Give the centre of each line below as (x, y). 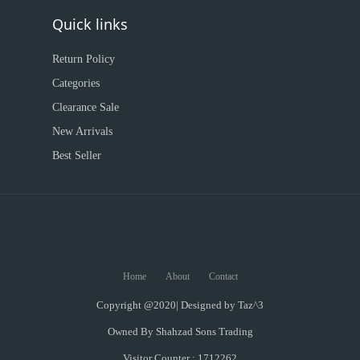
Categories (76, 83)
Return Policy (84, 59)
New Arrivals (82, 131)
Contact (223, 276)
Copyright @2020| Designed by (167, 305)
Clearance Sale (86, 107)
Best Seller (77, 155)
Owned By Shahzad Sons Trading (180, 331)
